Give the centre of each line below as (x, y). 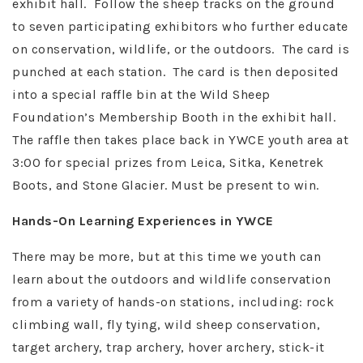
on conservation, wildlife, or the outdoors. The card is (181, 49)
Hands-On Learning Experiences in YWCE (143, 220)
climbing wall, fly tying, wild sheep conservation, (166, 324)
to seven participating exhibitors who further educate (180, 26)
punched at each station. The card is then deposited (175, 71)
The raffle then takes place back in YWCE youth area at (180, 139)
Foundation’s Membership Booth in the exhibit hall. (176, 117)
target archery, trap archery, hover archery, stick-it (169, 347)
